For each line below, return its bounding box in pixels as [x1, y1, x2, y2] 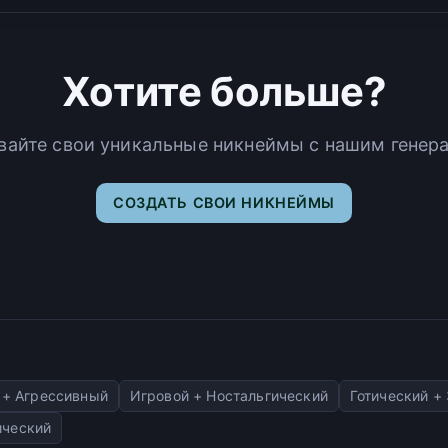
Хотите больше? [61, 66, 387, 116]
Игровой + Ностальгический [129, 386, 328, 404]
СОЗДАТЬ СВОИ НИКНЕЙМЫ [112, 193, 336, 211]
